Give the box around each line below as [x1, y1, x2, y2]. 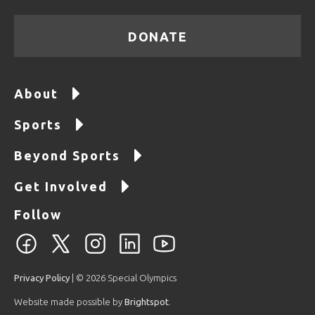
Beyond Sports [14, 148, 120, 163]
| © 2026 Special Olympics [70, 273, 176, 283]
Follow [14, 207, 62, 222]
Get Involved [14, 179, 108, 194]
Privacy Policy [14, 273, 70, 283]
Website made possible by [14, 297, 124, 307]
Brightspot [124, 297, 169, 307]
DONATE [128, 30, 187, 44]
